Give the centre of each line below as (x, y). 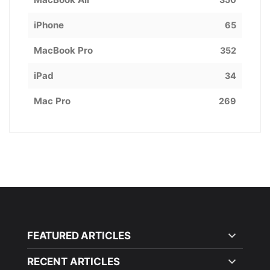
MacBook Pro (63, 50)
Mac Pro (52, 101)
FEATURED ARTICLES (79, 236)
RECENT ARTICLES (74, 262)
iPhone (49, 25)
